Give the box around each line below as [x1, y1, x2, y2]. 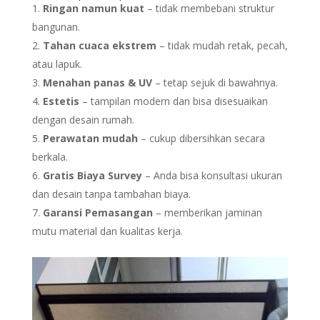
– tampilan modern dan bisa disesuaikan [79, 94, 268, 108]
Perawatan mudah [42, 131, 138, 145]
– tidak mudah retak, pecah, [156, 38, 288, 52]
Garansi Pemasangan [42, 205, 153, 219]
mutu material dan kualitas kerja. [31, 224, 183, 238]
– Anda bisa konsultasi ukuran [141, 168, 282, 182]
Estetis [42, 94, 79, 108]
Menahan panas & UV [42, 75, 152, 89]
